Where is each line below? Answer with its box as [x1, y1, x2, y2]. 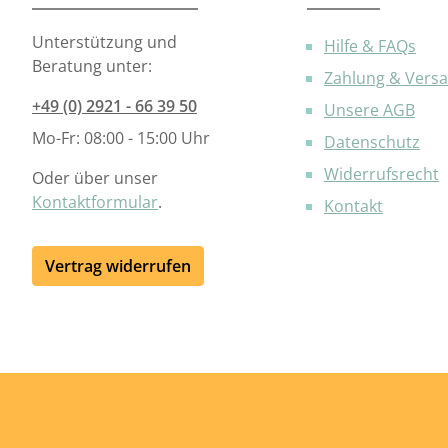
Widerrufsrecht [324, 162, 439, 185]
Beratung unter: [32, 54, 152, 77]
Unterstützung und [32, 30, 177, 53]
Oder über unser [32, 166, 158, 189]
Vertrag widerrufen [45, 254, 191, 277]
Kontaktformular [32, 190, 158, 213]
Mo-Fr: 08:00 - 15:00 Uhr [32, 126, 210, 149]
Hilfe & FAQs [324, 34, 416, 57]
